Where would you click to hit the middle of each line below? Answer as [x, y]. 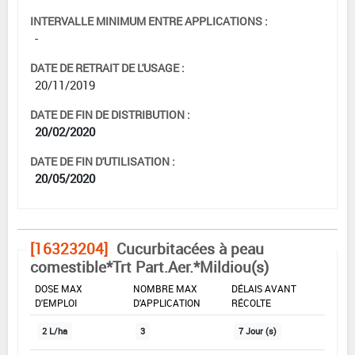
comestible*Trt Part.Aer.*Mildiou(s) [149, 267]
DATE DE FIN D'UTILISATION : [103, 161]
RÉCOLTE [251, 302]
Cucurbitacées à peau [190, 248]
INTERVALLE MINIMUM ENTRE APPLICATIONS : [149, 21]
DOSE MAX [59, 288]
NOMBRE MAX [165, 288]
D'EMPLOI [56, 302]
